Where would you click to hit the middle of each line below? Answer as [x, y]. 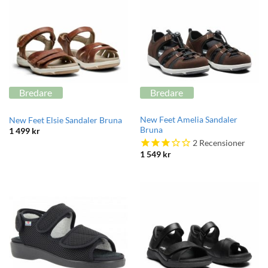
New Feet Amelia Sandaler [188, 119]
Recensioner [221, 143]
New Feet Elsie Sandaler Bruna [65, 120]
